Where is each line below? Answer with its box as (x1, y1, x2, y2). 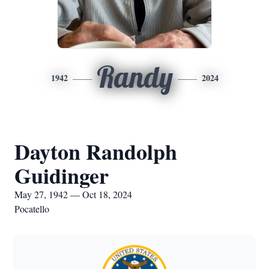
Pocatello (14, 202, 49, 215)
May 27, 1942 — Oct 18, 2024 (14, 188, 132, 201)
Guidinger (14, 160, 109, 191)
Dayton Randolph (14, 136, 177, 167)
